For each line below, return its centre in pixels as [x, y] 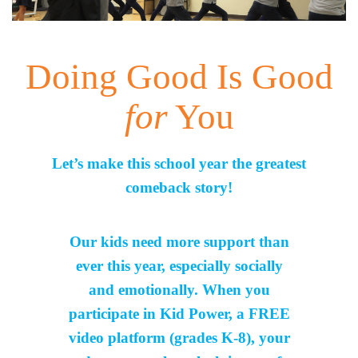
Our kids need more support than [179, 242]
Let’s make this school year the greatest [179, 164]
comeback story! [179, 188]
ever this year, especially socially [179, 266]
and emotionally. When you [179, 290]
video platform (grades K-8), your [179, 338]
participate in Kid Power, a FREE [179, 314]
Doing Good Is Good [179, 77]
